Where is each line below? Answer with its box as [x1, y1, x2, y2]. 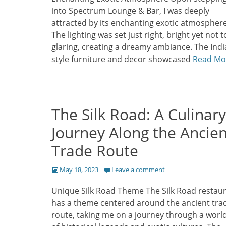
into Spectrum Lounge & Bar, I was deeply [51, 5, 209, 17]
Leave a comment [111, 165, 165, 175]
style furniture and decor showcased [51, 53, 193, 65]
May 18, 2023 [60, 165, 98, 175]
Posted [51, 164, 72, 174]
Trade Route [51, 140, 138, 161]
